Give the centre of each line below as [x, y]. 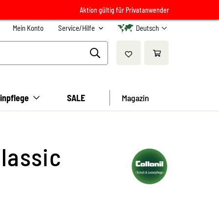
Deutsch [147, 28]
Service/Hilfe [77, 28]
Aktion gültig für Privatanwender [124, 10]
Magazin [136, 98]
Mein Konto [28, 28]
